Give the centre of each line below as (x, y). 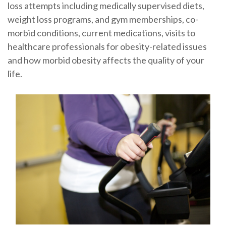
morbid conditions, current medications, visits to (101, 33)
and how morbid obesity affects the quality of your (106, 60)
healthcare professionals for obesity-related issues (107, 47)
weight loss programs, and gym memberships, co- (103, 19)
